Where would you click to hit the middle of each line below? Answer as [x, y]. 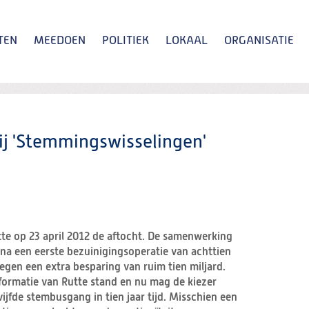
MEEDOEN [60, 41]
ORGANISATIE [259, 41]
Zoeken [211, 122]
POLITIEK [126, 41]
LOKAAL [187, 41]
